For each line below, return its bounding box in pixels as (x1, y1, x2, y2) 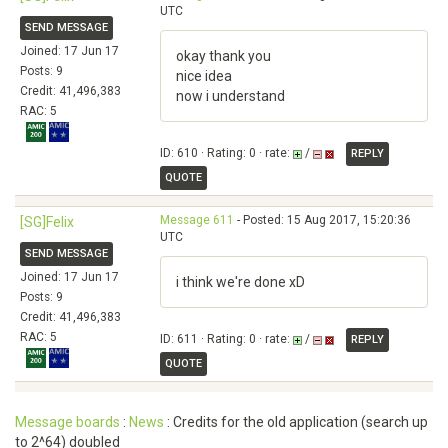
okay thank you (176, 48, 271, 64)
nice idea (176, 68, 232, 84)
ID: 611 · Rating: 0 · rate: (160, 332, 293, 347)
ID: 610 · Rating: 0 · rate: (160, 146, 293, 161)
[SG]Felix (20, 214, 74, 230)
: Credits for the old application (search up (164, 414, 428, 430)
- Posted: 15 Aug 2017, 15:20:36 (234, 213, 411, 227)
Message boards (15, 414, 120, 430)
